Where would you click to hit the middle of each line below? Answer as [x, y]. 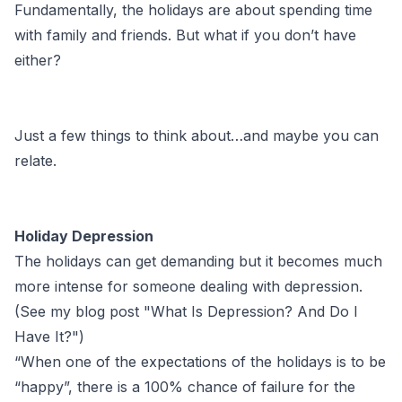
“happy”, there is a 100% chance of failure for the [185, 386]
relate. [35, 160]
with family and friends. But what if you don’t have [185, 35]
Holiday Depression [84, 236]
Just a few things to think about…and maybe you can [197, 135]
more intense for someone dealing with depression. [188, 286]
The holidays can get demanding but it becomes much [198, 261]
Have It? [43, 336]
